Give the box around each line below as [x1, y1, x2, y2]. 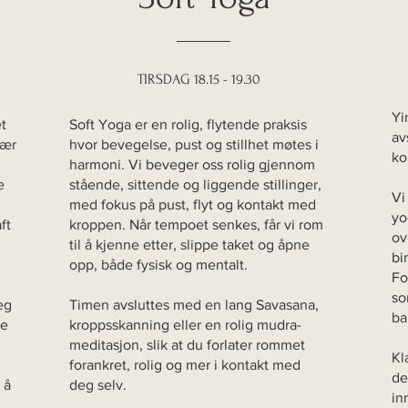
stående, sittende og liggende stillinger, [69, 177, 321, 193]
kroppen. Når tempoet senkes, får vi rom [69, 217, 323, 233]
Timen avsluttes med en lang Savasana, [69, 297, 319, 313]
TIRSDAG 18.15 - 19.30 [137, 71, 260, 88]
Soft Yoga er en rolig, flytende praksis [69, 117, 307, 133]
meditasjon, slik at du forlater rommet [69, 337, 305, 353]
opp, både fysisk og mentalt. [69, 257, 248, 273]
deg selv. [69, 377, 127, 393]
